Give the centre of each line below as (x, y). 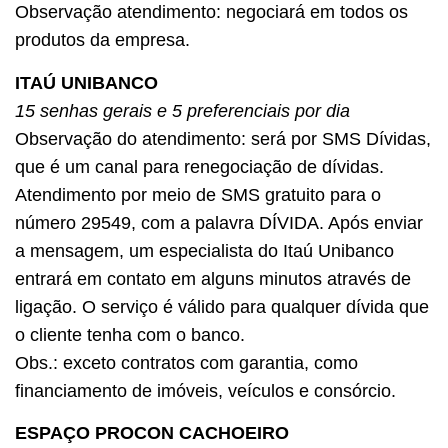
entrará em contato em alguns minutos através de (213, 278)
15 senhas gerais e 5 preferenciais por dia (182, 110)
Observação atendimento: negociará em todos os (211, 12)
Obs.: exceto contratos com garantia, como (186, 362)
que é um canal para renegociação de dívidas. (199, 166)
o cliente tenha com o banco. (130, 334)
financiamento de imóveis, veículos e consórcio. (205, 390)
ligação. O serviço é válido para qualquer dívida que (222, 306)
